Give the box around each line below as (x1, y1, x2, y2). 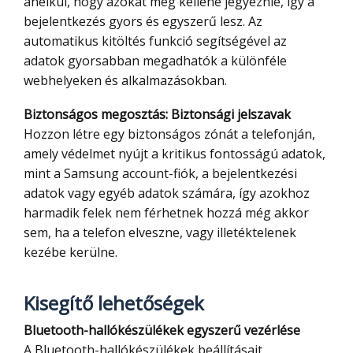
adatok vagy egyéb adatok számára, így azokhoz (24, 184, 310, 203)
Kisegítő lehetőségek (24, 290, 204, 317)
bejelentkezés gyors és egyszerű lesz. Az (24, 13, 262, 31)
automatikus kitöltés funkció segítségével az (24, 32, 287, 50)
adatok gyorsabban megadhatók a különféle (24, 52, 287, 70)
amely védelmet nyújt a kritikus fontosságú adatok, (24, 145, 325, 163)
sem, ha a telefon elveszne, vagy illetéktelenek (24, 224, 296, 242)
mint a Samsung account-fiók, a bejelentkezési (24, 165, 297, 183)
